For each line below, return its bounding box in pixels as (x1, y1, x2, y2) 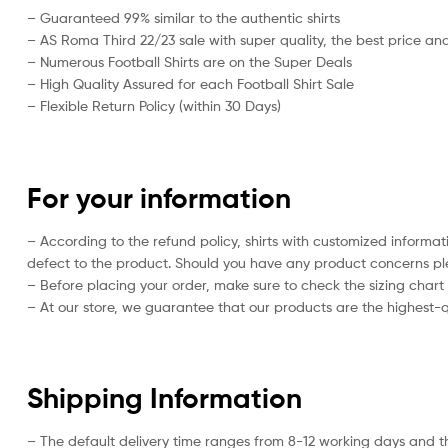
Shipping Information (27, 380, 302, 415)
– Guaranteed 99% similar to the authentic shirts (27, 9, 340, 27)
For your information (27, 180, 291, 215)
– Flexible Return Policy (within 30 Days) (27, 97, 281, 115)
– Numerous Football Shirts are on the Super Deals (27, 53, 352, 71)
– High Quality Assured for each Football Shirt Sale (27, 75, 354, 93)
